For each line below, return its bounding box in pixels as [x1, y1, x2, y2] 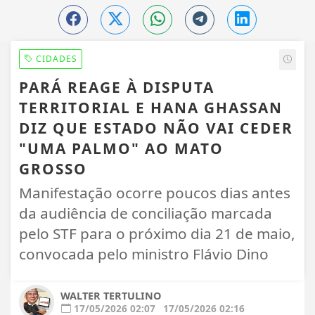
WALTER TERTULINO [60, 288, 161, 302]
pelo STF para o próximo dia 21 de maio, [19, 223, 295, 243]
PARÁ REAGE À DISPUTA [19, 77, 214, 97]
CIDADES [33, 52, 77, 65]
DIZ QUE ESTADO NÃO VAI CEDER [19, 117, 293, 138]
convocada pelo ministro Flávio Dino [19, 243, 269, 264]
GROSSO [19, 158, 87, 179]
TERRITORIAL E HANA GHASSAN [19, 97, 283, 117]
